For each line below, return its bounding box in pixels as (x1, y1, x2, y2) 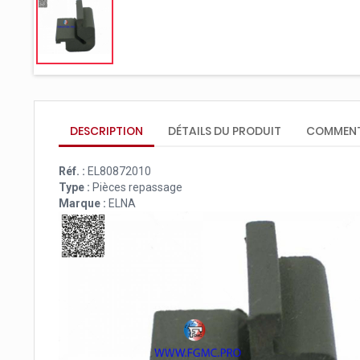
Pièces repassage (90, 180, 182, 194)
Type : (59, 180, 90, 194)
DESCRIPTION (70, 122, 143, 139)
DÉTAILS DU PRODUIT (168, 122, 282, 139)
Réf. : (59, 164, 85, 178)
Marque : (59, 196, 106, 210)
